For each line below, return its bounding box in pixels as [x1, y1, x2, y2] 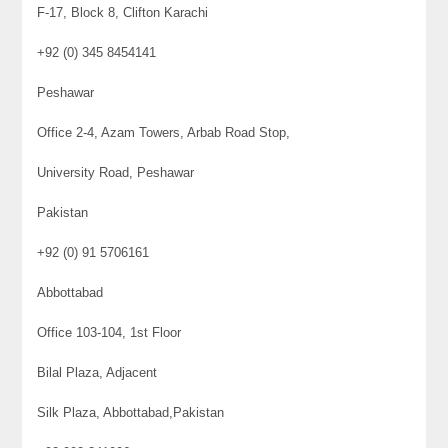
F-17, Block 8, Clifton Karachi [37, 5, 209, 21]
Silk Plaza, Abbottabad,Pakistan [37, 405, 225, 421]
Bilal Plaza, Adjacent [37, 365, 158, 381]
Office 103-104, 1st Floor [37, 325, 182, 341]
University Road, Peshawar [37, 165, 195, 181]
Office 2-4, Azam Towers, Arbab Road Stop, [37, 125, 291, 141]
